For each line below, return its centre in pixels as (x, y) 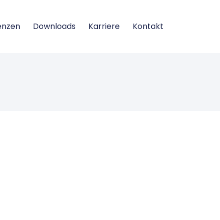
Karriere (104, 26)
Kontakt (148, 26)
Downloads (54, 26)
